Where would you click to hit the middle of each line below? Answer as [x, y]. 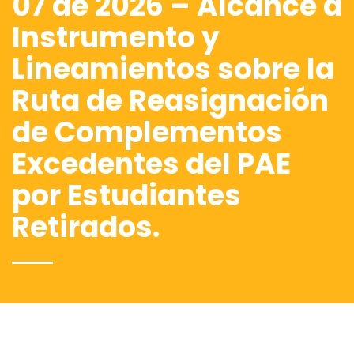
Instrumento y [116, 37]
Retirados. [86, 227]
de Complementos [147, 132]
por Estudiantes [126, 195]
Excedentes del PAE [151, 164]
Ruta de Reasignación [170, 100]
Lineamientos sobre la [173, 69]
